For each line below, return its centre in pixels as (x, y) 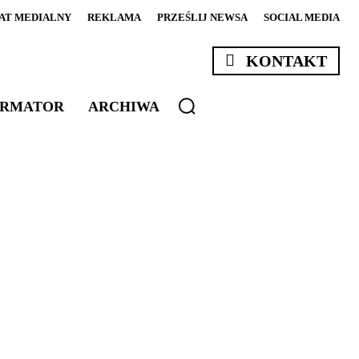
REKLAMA (114, 17)
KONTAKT (286, 61)
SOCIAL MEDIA (302, 17)
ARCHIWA (123, 107)
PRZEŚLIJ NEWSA (202, 17)
